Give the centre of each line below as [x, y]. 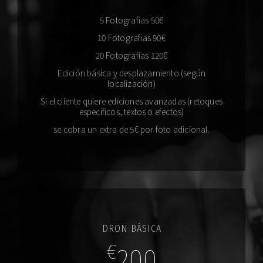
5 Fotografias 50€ [131, 20]
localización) [131, 83]
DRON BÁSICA [131, 229]
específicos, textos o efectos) [131, 112]
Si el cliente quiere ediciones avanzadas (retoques [131, 101]
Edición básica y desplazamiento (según [131, 73]
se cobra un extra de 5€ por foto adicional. [131, 129]
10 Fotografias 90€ [131, 38]
